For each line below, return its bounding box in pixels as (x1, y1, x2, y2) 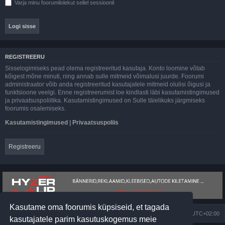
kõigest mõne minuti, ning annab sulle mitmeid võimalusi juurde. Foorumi (5, 72, 204, 80)
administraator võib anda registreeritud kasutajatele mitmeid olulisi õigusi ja (5, 80, 210, 88)
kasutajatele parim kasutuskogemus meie (10, 214, 157, 223)
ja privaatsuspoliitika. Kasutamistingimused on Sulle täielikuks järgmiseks (5, 96, 205, 104)
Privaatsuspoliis (72, 119, 119, 126)
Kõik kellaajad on (149, 210, 191, 217)
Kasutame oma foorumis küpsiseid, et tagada (10, 202, 170, 211)
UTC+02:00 (191, 210, 219, 217)
